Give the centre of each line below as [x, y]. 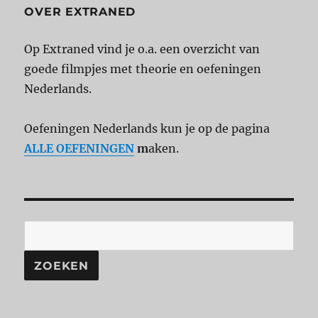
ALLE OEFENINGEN [79, 149]
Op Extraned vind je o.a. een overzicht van [142, 49]
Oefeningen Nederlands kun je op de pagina [147, 129]
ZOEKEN [61, 265]
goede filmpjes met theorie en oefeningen [143, 69]
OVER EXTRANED [80, 12]
